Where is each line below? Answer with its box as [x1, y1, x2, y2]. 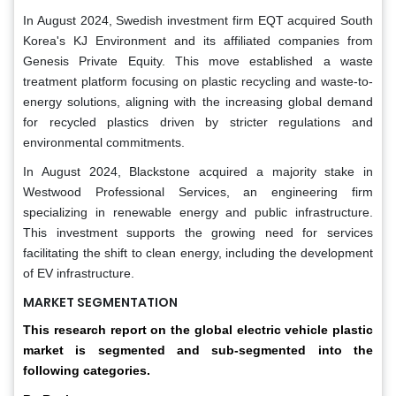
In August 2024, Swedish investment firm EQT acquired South [23, 12, 373, 27]
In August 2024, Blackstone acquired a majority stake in [23, 164, 373, 179]
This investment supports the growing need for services [23, 225, 373, 240]
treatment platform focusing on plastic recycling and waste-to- [23, 73, 373, 88]
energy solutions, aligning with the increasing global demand [23, 94, 373, 109]
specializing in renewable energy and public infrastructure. [23, 204, 373, 219]
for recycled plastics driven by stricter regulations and [23, 114, 373, 129]
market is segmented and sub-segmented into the [23, 342, 373, 357]
